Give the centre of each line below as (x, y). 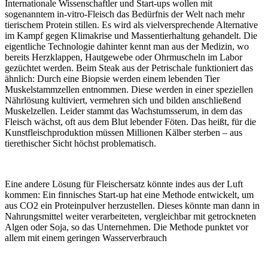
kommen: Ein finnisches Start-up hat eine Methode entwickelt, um (129, 194)
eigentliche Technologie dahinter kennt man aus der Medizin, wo (127, 46)
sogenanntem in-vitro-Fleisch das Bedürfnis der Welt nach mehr (125, 14)
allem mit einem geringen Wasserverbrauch (86, 237)
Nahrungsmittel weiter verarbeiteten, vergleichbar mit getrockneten (130, 216)
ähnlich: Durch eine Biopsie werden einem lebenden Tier (112, 78)
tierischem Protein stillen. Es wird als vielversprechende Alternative (131, 25)
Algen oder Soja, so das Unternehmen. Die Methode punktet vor (127, 227)
